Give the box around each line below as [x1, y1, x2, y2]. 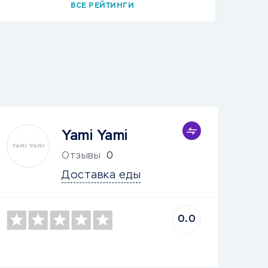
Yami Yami [62, 129, 128, 143]
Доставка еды [62, 170, 141, 181]
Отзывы [62, 151, 101, 161]
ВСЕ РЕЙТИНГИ [71, 2, 134, 10]
